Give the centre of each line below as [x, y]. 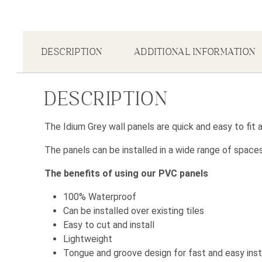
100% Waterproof [100, 197]
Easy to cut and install [109, 225]
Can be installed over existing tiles [134, 211]
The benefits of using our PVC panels [126, 174]
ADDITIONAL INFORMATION [195, 52]
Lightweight [88, 239]
